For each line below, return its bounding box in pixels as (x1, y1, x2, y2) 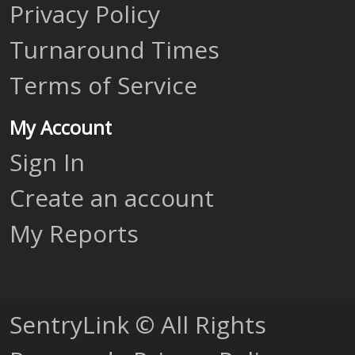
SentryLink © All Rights (10, 308, 266, 341)
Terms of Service (10, 69, 197, 101)
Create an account (10, 181, 214, 214)
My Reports (10, 217, 139, 250)
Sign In (10, 146, 85, 178)
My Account (10, 115, 112, 140)
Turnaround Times (10, 33, 219, 66)
